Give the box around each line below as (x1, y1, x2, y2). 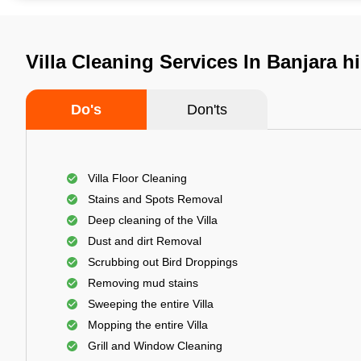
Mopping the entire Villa (88, 318, 208, 331)
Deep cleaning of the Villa (88, 214, 218, 226)
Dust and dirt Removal (88, 234, 201, 247)
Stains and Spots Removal (88, 193, 222, 205)
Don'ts (187, 102, 227, 118)
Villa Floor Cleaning (88, 172, 187, 185)
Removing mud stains (88, 276, 198, 289)
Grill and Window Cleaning (88, 339, 222, 352)
